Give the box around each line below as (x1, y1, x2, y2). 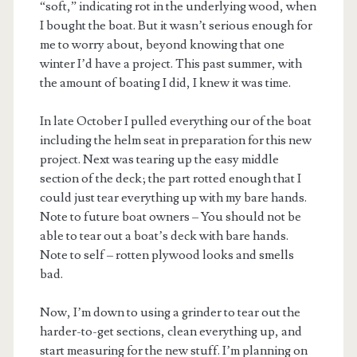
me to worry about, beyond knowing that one (39, 37, 284, 53)
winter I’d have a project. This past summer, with (39, 56, 302, 73)
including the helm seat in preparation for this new (39, 132, 312, 149)
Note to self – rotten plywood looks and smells (39, 247, 294, 264)
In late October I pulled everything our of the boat (39, 113, 312, 130)
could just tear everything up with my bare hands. (39, 190, 307, 206)
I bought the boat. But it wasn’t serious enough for (39, 18, 312, 34)
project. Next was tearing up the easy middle (39, 151, 279, 168)
